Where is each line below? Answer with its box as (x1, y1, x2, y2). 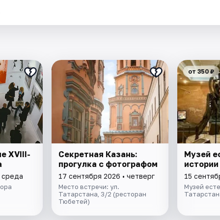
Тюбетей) (58, 197, 90, 205)
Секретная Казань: (58, 149, 138, 159)
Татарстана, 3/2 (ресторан (58, 190, 147, 198)
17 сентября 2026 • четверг (58, 171, 155, 180)
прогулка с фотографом (58, 159, 158, 169)
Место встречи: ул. (58, 182, 120, 191)
